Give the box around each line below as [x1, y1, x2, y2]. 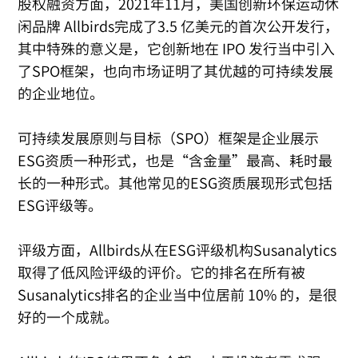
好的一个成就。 [18, 306, 119, 328]
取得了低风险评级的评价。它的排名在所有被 [18, 261, 306, 284]
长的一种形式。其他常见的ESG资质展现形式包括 [18, 172, 333, 194]
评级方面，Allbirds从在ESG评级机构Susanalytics [18, 239, 337, 261]
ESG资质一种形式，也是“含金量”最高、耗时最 [18, 149, 333, 172]
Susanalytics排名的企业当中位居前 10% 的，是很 [18, 284, 338, 306]
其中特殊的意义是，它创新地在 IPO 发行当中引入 [18, 38, 336, 60]
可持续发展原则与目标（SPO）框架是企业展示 [18, 127, 320, 149]
